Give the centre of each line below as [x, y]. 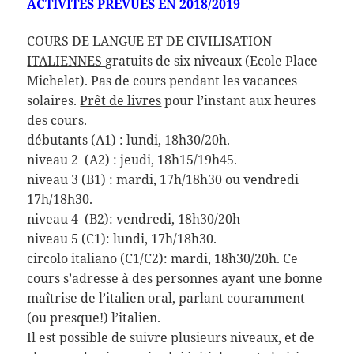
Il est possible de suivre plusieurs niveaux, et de [171, 338]
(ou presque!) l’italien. [94, 318]
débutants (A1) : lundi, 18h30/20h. [129, 140]
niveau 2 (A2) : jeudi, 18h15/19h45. [132, 160]
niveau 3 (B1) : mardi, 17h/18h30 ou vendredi [163, 180]
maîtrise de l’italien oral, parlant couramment [166, 298]
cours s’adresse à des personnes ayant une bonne [175, 279]
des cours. [57, 121]
